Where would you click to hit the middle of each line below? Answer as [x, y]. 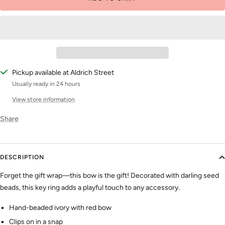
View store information [43, 99]
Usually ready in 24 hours [46, 84]
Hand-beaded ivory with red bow [60, 207]
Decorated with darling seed [175, 175]
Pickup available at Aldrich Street [63, 72]
